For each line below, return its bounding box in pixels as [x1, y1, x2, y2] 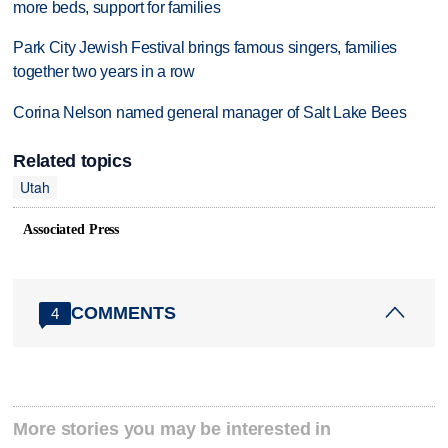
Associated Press [23, 222, 120, 238]
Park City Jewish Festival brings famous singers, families [13, 39, 398, 57]
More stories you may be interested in [13, 419, 332, 440]
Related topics [13, 150, 132, 171]
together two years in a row [13, 63, 195, 81]
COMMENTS [71, 302, 177, 323]
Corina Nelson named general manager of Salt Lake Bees [13, 104, 407, 122]
